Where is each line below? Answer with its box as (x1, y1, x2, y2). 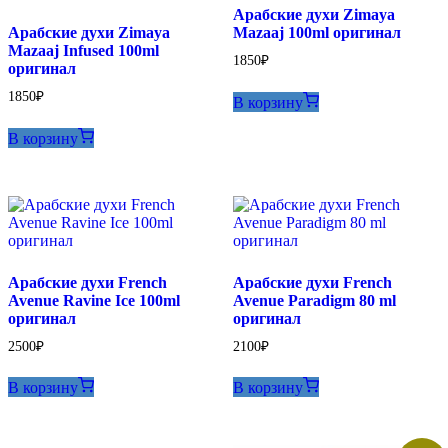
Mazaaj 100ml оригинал (232, 23, 401, 41)
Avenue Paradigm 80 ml (232, 291, 396, 309)
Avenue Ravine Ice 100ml (8, 291, 180, 309)
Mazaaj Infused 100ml (8, 41, 159, 59)
